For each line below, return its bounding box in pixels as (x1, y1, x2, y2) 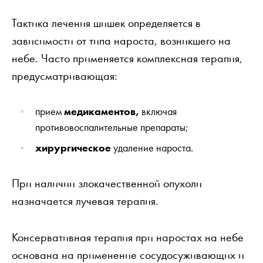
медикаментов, (64, 104, 139, 118)
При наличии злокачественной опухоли (12, 175, 202, 191)
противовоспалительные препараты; (35, 120, 188, 134)
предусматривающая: (12, 68, 117, 83)
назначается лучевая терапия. (12, 193, 159, 208)
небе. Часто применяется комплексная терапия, (12, 50, 242, 66)
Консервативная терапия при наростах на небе (12, 229, 244, 245)
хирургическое (35, 140, 111, 154)
